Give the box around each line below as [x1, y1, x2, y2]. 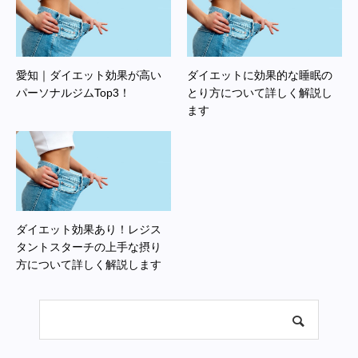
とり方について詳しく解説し [187, 86, 332, 99]
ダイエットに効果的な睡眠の [187, 69, 332, 82]
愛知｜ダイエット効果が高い [16, 69, 161, 82]
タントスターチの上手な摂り [16, 241, 161, 253]
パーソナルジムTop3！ [16, 86, 130, 99]
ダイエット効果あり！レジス [16, 223, 161, 236]
